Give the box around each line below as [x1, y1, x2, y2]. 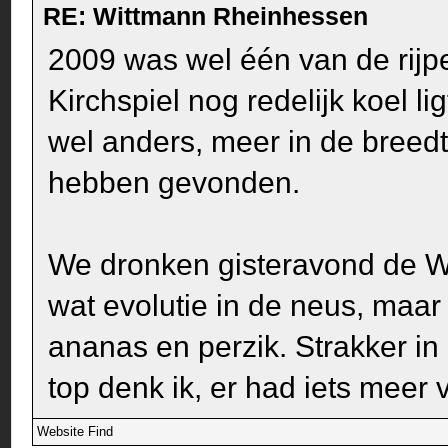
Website [37, 424, 85, 440]
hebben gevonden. [48, 166, 301, 200]
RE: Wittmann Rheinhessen [43, 2, 369, 31]
